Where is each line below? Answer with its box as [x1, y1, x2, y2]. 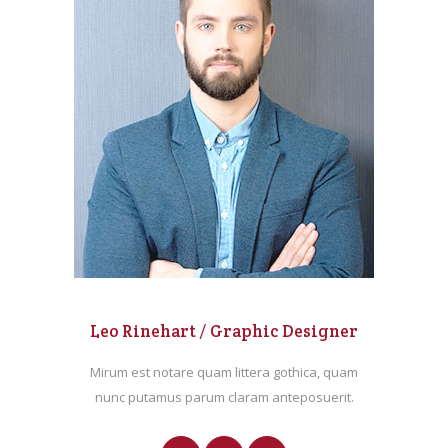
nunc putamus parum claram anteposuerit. [94, 388, 354, 407]
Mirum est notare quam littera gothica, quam [90, 363, 358, 382]
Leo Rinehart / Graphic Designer [90, 320, 358, 343]
